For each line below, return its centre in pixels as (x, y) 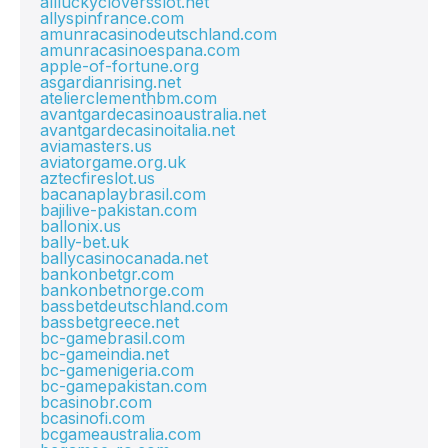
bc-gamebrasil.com (112, 338)
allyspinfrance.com (112, 18)
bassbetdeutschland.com (134, 306)
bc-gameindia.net (104, 354)
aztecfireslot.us (97, 178)
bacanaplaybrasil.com (123, 194)
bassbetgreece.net (109, 322)
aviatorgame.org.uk (113, 162)
